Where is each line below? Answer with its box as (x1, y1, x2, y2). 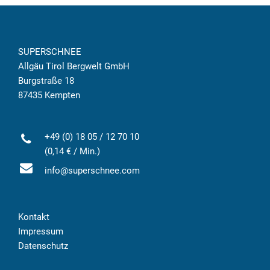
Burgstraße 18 (18, 75, 74, 87)
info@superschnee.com (45, 165, 140, 177)
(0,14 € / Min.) (45, 146, 100, 157)
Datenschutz (18, 240, 68, 252)
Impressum (18, 226, 63, 237)
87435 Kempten (18, 90, 80, 101)
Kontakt (18, 212, 49, 223)
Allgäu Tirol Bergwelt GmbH (18, 61, 130, 72)
